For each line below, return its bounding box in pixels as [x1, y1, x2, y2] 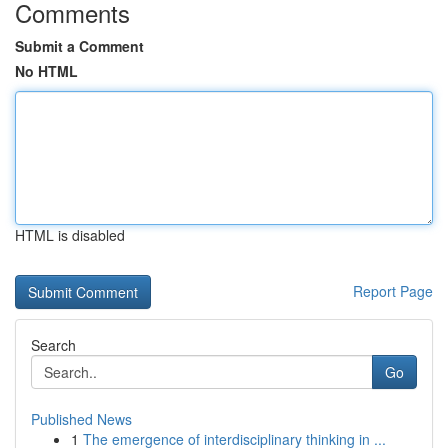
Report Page [353, 281, 433, 301]
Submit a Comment [15, 36, 144, 56]
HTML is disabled [15, 225, 125, 245]
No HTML [15, 61, 78, 81]
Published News [31, 409, 132, 429]
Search [31, 335, 76, 355]
